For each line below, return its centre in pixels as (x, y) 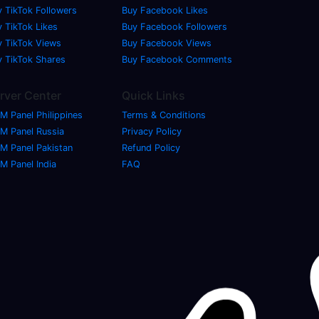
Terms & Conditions (164, 115)
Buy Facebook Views (167, 43)
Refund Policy (151, 147)
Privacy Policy (152, 131)
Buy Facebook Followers (174, 26)
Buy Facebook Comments (177, 59)
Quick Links (153, 95)
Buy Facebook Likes (165, 10)
